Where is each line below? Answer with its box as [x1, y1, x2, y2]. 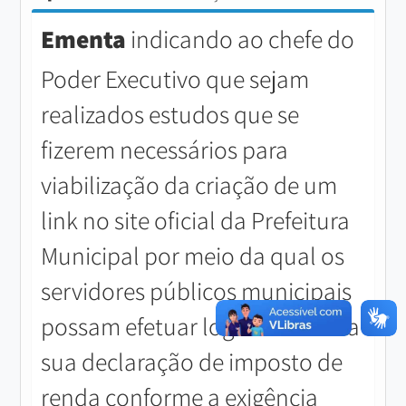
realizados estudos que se [41, 97, 300, 130]
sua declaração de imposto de [41, 344, 343, 378]
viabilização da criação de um [41, 168, 338, 201]
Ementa [41, 22, 127, 55]
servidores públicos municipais [41, 274, 353, 307]
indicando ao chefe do [126, 22, 355, 55]
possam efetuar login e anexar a [41, 309, 361, 343]
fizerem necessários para [41, 132, 289, 166]
